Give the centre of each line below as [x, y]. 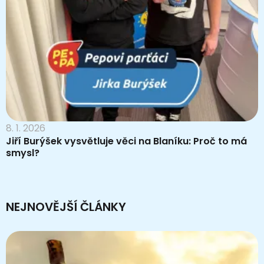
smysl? [23, 153]
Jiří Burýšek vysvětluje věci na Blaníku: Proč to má [126, 141]
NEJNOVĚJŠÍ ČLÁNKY [66, 207]
